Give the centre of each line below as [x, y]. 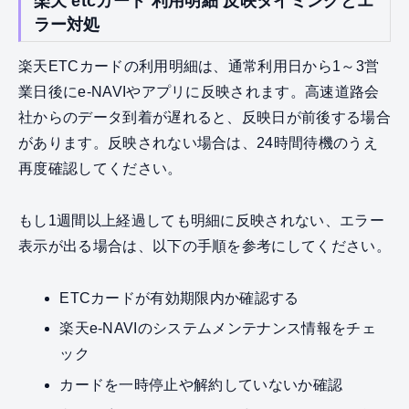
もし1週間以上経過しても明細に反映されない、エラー [201, 221]
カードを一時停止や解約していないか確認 [201, 385]
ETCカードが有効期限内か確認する [179, 298]
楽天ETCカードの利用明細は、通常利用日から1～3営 [199, 67]
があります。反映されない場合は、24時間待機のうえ [198, 143]
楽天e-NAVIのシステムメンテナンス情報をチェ [218, 329]
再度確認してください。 [100, 169]
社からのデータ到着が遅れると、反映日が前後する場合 [205, 118]
